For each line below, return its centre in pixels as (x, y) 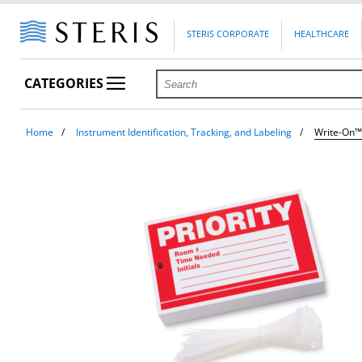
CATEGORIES (66, 84)
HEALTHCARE (322, 34)
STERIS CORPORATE (228, 34)
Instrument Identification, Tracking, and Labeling (184, 132)
